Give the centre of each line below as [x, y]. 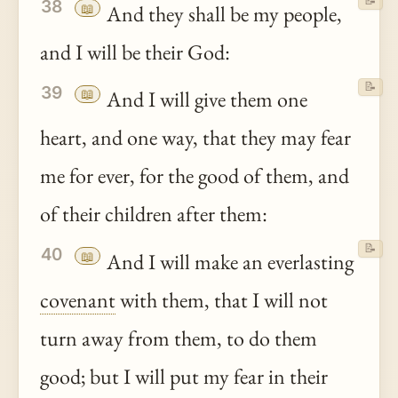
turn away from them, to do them [179, 338]
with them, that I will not [222, 299]
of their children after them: [154, 214]
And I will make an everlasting [228, 261]
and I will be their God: [135, 52]
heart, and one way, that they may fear [195, 138]
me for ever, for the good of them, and [195, 176]
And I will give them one [205, 99]
